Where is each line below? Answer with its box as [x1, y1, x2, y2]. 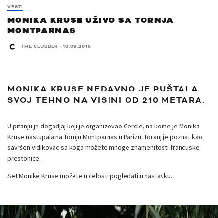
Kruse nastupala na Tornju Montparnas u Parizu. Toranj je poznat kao [7, 132, 202, 141]
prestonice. [7, 153, 41, 163]
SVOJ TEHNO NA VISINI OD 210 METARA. [7, 94, 205, 106]
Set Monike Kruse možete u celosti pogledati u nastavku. [7, 171, 172, 180]
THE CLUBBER [21, 43, 58, 50]
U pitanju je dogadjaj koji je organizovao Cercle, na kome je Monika [7, 121, 200, 130]
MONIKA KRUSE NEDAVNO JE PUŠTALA [7, 83, 199, 94]
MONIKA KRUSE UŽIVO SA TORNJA [7, 15, 174, 26]
